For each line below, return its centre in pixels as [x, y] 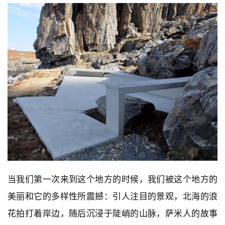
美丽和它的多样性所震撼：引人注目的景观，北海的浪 [113, 196]
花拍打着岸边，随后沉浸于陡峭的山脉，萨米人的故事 [113, 213]
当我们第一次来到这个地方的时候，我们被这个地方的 [113, 179]
